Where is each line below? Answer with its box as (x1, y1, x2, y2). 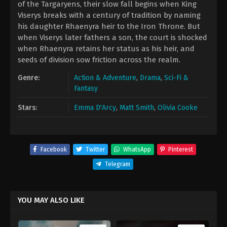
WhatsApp (123, 146, 151, 153)
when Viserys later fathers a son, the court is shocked (18, 33, 207, 42)
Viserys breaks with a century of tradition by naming (18, 11, 201, 20)
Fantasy (74, 84, 98, 93)
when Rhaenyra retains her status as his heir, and (18, 44, 195, 53)
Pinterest (168, 146, 193, 153)
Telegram (105, 161, 130, 168)
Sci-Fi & (164, 73, 188, 82)
